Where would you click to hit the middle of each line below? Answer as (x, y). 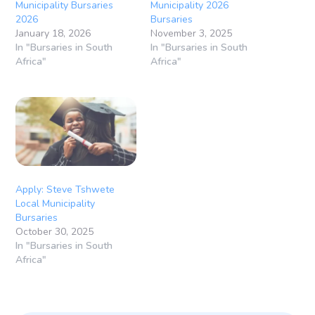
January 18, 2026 (53, 33)
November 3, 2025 (191, 33)
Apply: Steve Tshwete (65, 190)
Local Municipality (56, 204)
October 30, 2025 (55, 232)
